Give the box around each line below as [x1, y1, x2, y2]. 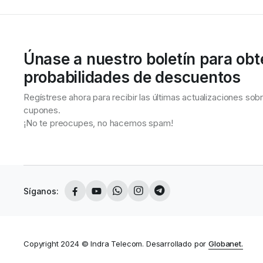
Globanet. [208, 238, 243, 248]
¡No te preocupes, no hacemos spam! [23, 117, 173, 129]
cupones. [23, 104, 60, 116]
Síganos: [23, 186, 59, 196]
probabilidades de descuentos [23, 68, 241, 87]
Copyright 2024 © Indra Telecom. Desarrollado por [23, 238, 209, 248]
